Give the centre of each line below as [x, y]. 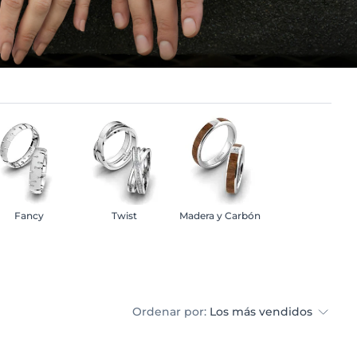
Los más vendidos [263, 311]
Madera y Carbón [220, 215]
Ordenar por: [169, 311]
